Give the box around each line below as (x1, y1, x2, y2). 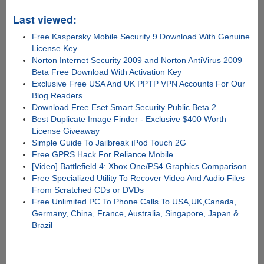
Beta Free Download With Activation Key (32, 67, 182, 77)
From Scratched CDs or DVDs (32, 185, 144, 195)
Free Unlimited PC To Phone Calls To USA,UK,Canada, (32, 197, 237, 207)
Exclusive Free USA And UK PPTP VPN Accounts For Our (32, 79, 246, 89)
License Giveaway (32, 126, 100, 136)
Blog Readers (32, 91, 83, 101)
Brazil (32, 220, 53, 230)
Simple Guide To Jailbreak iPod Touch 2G (32, 138, 187, 148)
